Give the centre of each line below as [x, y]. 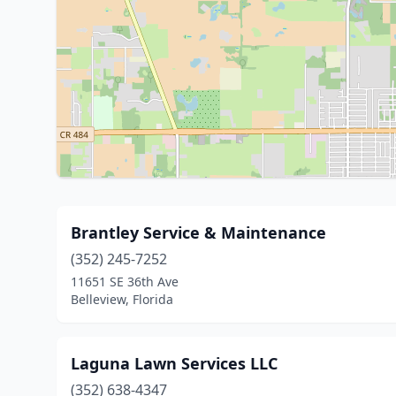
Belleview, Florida [122, 299]
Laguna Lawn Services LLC [174, 363]
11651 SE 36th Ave [125, 282]
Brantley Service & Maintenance [198, 232]
